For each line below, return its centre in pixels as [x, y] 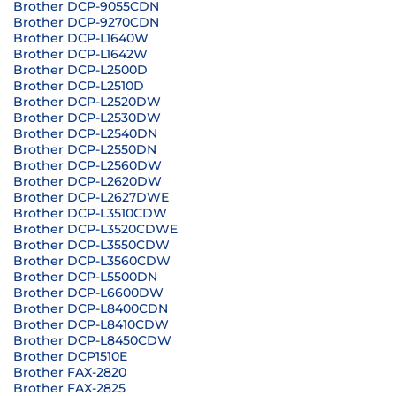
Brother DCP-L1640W [81, 38]
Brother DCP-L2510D [79, 86]
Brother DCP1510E [70, 356]
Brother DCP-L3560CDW [92, 261]
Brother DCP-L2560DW [88, 165]
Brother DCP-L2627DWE [91, 197]
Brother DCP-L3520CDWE [95, 229]
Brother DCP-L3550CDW [91, 245]
